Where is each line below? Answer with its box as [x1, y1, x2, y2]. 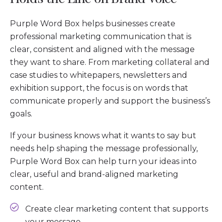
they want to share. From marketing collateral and [10, 57, 210, 67]
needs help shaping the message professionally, [10, 144, 198, 153]
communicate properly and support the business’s [10, 96, 210, 106]
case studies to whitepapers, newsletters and [10, 70, 187, 80]
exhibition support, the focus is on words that [10, 83, 188, 93]
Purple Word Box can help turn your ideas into [10, 157, 197, 166]
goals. [10, 109, 32, 118]
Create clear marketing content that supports [25, 204, 208, 214]
